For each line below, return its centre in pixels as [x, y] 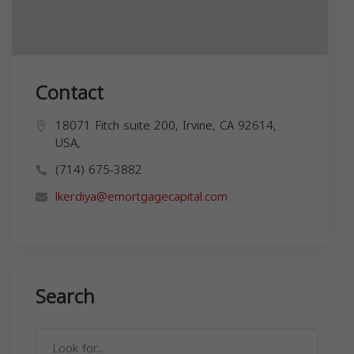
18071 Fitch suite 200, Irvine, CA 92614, [166, 126]
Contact [70, 94]
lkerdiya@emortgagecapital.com [141, 197]
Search [65, 298]
